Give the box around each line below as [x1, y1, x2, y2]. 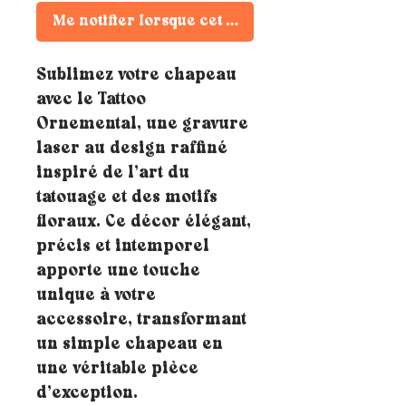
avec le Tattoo [36, 92, 146, 109]
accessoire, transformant [36, 313, 246, 329]
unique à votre [36, 288, 156, 304]
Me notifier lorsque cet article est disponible [52, 14, 382, 29]
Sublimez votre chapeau [36, 68, 237, 84]
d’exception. [36, 386, 138, 402]
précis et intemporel [36, 239, 209, 256]
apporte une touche [36, 264, 200, 280]
